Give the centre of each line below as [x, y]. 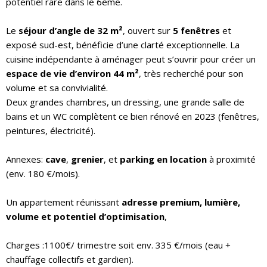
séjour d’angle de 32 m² [71, 30]
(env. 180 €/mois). [43, 173]
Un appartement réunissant [64, 202]
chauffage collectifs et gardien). [70, 259]
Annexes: [26, 159]
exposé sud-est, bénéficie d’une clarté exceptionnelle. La [123, 44]
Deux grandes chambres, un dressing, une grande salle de [125, 102]
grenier [87, 159]
